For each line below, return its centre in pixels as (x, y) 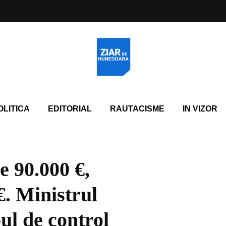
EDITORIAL (70, 109)
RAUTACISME (137, 109)
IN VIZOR (200, 109)
